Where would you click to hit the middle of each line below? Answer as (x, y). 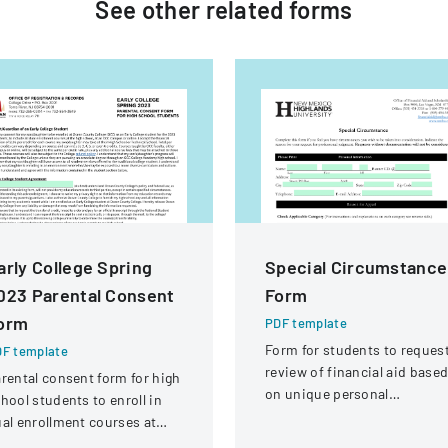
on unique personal (327, 393)
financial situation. (326, 437)
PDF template (306, 323)
